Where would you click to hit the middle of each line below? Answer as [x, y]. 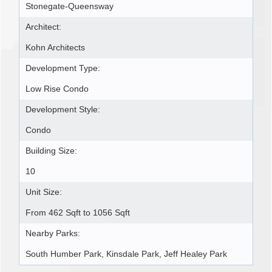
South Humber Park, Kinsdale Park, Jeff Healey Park [126, 254]
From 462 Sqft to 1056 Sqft [78, 213]
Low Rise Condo [57, 89]
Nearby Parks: [53, 234]
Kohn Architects [55, 48]
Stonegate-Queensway [70, 7]
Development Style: [63, 110]
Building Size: [51, 151]
